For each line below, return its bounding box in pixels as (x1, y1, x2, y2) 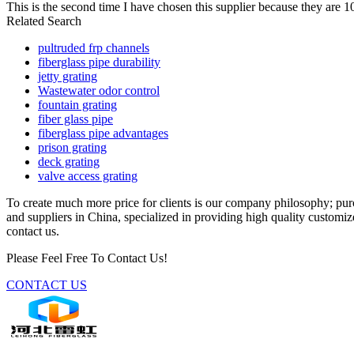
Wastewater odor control (38, 83, 160, 97)
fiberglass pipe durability (38, 55, 160, 69)
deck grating (38, 154, 100, 168)
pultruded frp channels (38, 40, 149, 55)
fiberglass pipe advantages (38, 126, 168, 140)
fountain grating (38, 97, 117, 111)
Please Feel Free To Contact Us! (6, 250, 168, 265)
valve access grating (38, 168, 137, 183)
